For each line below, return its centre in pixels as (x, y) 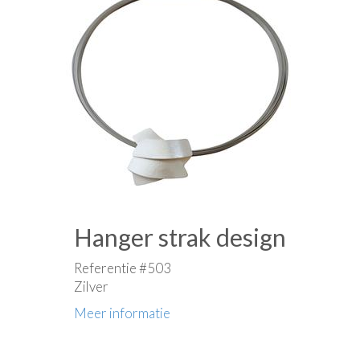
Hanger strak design (180, 237)
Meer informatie (122, 313)
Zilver (91, 286)
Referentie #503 (123, 268)
